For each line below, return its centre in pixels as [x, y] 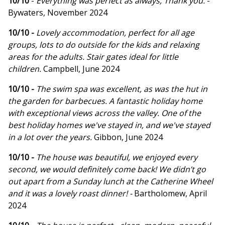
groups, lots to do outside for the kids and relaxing [104, 45]
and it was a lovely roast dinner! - [71, 194]
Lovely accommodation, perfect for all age [115, 33]
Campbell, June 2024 [81, 69]
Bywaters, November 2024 [58, 13]
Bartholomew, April [171, 194]
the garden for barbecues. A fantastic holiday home [105, 101]
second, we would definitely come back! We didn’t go [107, 170]
